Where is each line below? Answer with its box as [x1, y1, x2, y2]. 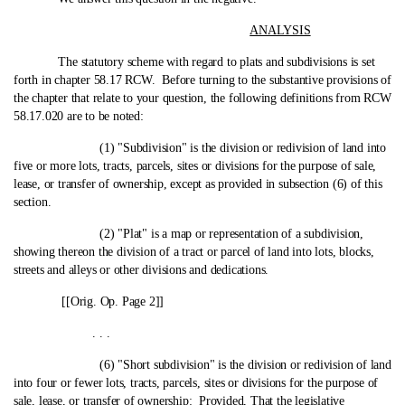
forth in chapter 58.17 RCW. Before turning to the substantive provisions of [14, 73, 391, 87]
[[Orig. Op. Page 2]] [16, 295, 165, 308]
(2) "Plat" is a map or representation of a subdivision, [16, 227, 364, 240]
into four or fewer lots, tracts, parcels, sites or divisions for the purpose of [14, 376, 379, 390]
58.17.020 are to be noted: [14, 109, 144, 123]
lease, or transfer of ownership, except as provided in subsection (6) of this [14, 177, 382, 191]
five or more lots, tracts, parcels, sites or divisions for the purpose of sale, [14, 159, 377, 173]
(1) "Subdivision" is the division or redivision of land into [16, 141, 387, 155]
